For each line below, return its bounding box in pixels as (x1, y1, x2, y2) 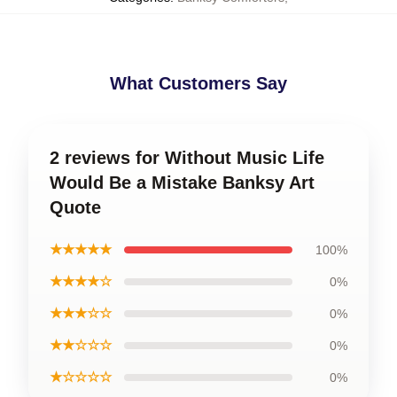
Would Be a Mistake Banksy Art (50, 172, 315, 192)
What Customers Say (110, 73, 287, 93)
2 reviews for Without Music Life (50, 147, 324, 167)
